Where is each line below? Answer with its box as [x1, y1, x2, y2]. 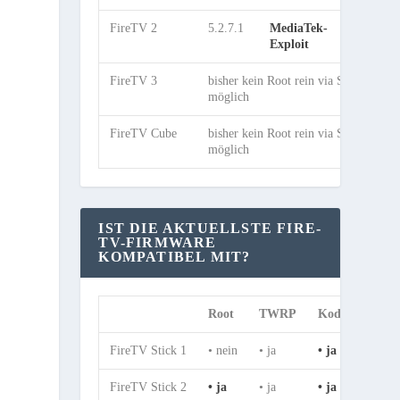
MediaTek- [270, 21, 329, 36]
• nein [208, 344, 238, 358]
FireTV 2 [110, 21, 158, 36]
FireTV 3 [110, 74, 158, 88]
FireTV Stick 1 [110, 344, 187, 358]
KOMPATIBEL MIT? [98, 249, 251, 265]
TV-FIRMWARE [98, 235, 217, 251]
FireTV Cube [110, 127, 178, 141]
